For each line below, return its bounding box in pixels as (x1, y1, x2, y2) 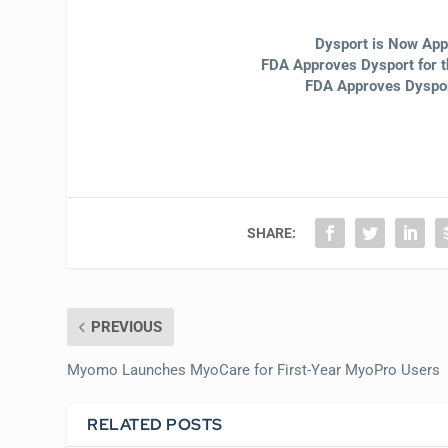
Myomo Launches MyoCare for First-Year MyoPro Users (67, 361, 441, 380)
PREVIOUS (91, 318, 163, 337)
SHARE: (247, 225, 297, 242)
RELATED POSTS (87, 414, 223, 436)
